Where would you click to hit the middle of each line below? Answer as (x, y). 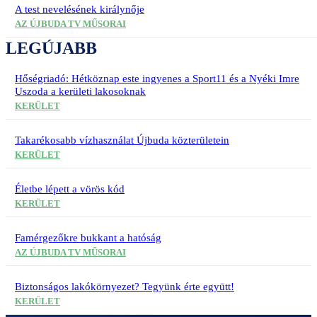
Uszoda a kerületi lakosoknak (80, 91)
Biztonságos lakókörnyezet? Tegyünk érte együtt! (125, 286)
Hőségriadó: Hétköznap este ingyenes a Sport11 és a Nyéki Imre (157, 78)
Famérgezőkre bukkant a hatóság (88, 237)
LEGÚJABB (51, 48)
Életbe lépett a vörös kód (70, 189)
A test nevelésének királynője (80, 9)
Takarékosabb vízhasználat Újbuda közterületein (122, 140)
